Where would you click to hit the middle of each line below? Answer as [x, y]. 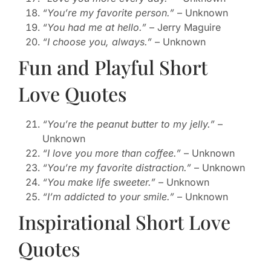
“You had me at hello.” [94, 28]
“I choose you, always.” [97, 42]
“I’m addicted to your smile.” [108, 197]
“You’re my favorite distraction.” [117, 168]
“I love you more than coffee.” [112, 153]
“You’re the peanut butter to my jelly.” [129, 124]
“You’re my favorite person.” [108, 13]
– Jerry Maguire [184, 28]
